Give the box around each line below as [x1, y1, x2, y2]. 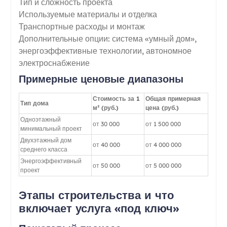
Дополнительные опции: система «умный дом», [18, 33, 197, 44]
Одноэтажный [20, 115, 61, 123]
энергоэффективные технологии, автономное [18, 45, 192, 56]
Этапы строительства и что [18, 187, 174, 202]
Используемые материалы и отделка [18, 9, 157, 19]
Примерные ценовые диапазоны [18, 72, 183, 85]
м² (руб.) [92, 103, 119, 111]
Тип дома [20, 99, 49, 107]
